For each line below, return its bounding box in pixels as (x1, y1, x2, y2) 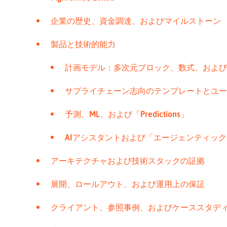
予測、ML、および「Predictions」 (65, 109, 188, 119)
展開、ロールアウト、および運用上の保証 (51, 179, 205, 189)
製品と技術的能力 (51, 39, 116, 49)
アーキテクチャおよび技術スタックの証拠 (51, 156, 205, 166)
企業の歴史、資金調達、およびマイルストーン (51, 16, 221, 26)
